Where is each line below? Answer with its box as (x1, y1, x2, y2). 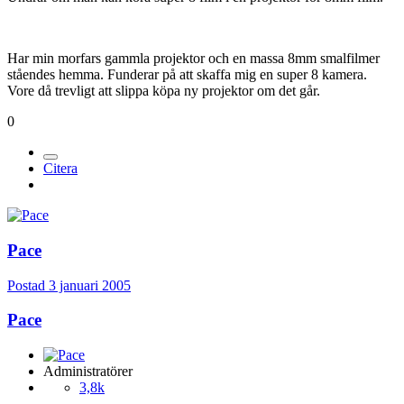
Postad (7, 277, 49, 293)
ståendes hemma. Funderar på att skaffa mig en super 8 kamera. (7, 67, 367, 83)
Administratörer (43, 363, 133, 379)
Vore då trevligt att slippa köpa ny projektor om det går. (7, 83, 320, 99)
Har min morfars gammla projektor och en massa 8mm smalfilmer (7, 50, 380, 67)
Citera (43, 161, 78, 177)
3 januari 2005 (49, 277, 131, 293)
